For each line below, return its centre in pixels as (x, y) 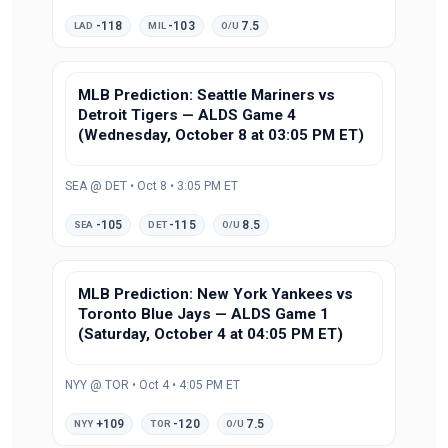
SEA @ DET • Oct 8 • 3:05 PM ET (151, 185)
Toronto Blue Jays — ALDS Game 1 (203, 313)
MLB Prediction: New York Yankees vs (215, 293)
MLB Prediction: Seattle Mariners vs (206, 94)
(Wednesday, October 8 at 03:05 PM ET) (221, 134)
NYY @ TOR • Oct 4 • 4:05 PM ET (152, 384)
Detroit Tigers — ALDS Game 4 (187, 114)
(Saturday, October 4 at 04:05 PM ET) (210, 333)
